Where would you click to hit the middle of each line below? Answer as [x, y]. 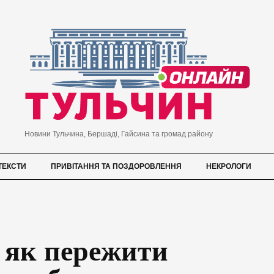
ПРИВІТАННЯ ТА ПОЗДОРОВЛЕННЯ [116, 167]
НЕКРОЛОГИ [229, 167]
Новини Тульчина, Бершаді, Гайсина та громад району [118, 134]
